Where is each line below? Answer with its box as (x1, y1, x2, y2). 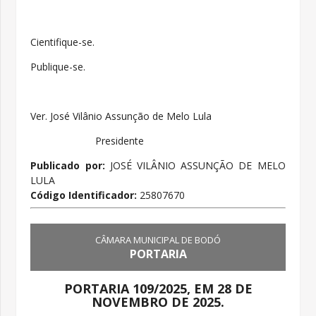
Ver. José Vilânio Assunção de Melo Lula (30, 109, 212, 123)
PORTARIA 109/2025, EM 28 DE (63, 280, 253, 298)
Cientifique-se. (30, 35, 95, 49)
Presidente (30, 134, 145, 148)
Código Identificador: (30, 188, 140, 202)
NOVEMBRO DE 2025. (92, 293, 224, 311)
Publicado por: (30, 159, 105, 173)
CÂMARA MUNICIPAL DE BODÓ (95, 233, 221, 246)
